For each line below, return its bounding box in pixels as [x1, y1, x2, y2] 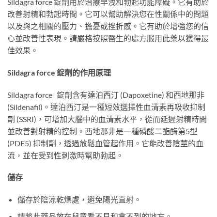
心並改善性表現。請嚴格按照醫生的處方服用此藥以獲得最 [7, 33, 209, 43]
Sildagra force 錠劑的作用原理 [7, 67, 111, 77]
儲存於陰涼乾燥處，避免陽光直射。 [17, 195, 141, 204]
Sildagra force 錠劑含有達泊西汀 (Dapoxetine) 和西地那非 [7, 90, 204, 99]
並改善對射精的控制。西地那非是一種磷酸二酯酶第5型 [7, 126, 198, 136]
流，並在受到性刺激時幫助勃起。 [7, 150, 124, 160]
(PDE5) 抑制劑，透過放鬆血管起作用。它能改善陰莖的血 [7, 138, 203, 148]
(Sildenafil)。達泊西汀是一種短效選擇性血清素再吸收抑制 [7, 102, 205, 111]
